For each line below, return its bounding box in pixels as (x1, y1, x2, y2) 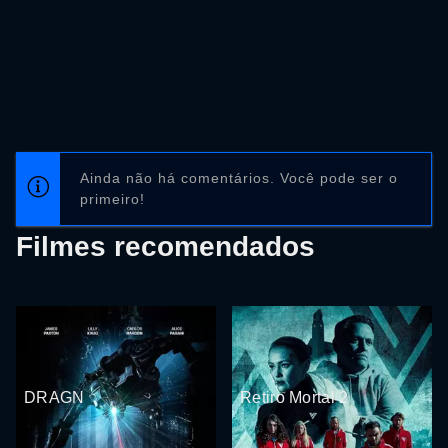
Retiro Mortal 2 (240, 389, 349, 407)
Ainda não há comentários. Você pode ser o (80, 170, 398, 187)
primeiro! (80, 191, 145, 208)
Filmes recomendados (16, 231, 315, 263)
